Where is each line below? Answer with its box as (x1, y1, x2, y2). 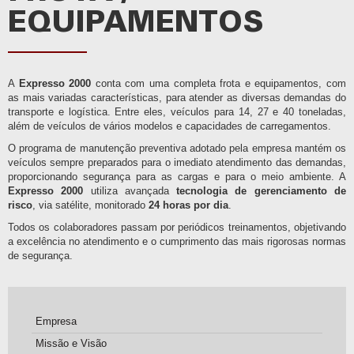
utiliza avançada (83, 185, 177, 197)
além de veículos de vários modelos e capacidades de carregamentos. (8, 120, 331, 132)
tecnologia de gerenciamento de (176, 185, 347, 197)
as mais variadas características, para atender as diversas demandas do (8, 92, 346, 104)
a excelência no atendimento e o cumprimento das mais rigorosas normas (8, 235, 346, 247)
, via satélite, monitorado (32, 199, 149, 211)
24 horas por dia (149, 199, 228, 211)
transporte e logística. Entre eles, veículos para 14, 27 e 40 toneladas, (8, 106, 346, 118)
